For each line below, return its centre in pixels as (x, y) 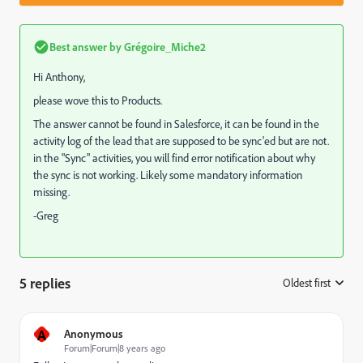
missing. (51, 192)
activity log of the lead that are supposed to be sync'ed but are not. (181, 141)
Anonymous (94, 333)
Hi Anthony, (59, 77)
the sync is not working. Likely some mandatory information (168, 175)
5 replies (45, 283)
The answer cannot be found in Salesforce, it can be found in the (176, 124)
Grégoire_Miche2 (164, 47)
